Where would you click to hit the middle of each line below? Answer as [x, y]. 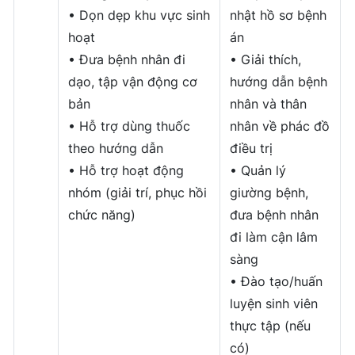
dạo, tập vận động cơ [133, 82]
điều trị [252, 149]
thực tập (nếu [271, 326]
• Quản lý [258, 171]
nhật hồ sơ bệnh [279, 15]
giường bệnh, [269, 193]
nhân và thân [269, 104]
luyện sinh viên [274, 304]
